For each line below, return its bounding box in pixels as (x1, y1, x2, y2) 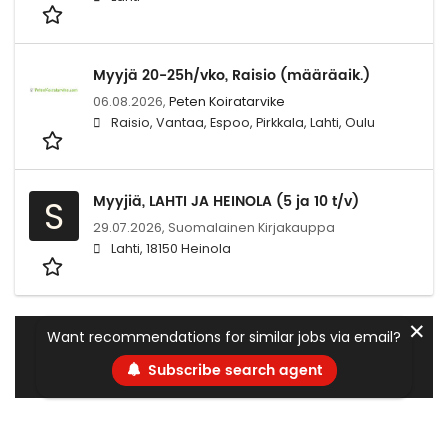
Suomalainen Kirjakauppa (168, 218, 335, 236)
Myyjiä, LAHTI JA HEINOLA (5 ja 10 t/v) (93, 189, 359, 213)
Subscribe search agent (147, 359, 322, 383)
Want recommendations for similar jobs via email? (47, 326, 401, 347)
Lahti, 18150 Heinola (111, 239, 231, 257)
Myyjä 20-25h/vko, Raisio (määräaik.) (93, 63, 370, 87)
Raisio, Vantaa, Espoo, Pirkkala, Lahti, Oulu (111, 113, 375, 131)
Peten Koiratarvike (169, 92, 285, 110)
